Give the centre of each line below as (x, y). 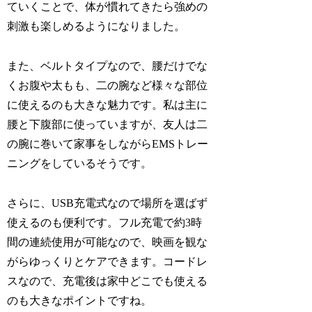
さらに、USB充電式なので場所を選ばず (108, 203)
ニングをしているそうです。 (80, 163)
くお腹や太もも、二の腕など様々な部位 (108, 85)
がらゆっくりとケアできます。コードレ (108, 261)
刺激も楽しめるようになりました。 (96, 26)
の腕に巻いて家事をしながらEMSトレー (108, 143)
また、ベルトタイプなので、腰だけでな (108, 65)
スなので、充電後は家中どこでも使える (108, 281)
